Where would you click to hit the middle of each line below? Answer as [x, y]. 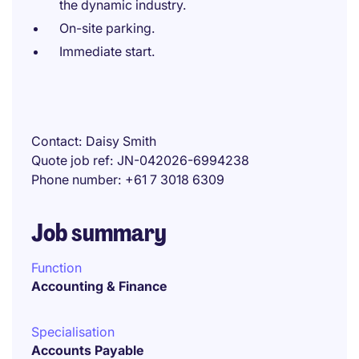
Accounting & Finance [99, 286]
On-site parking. [107, 28]
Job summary [99, 233]
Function [56, 268]
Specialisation [73, 332]
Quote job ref [71, 160]
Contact [55, 141]
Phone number [75, 179]
